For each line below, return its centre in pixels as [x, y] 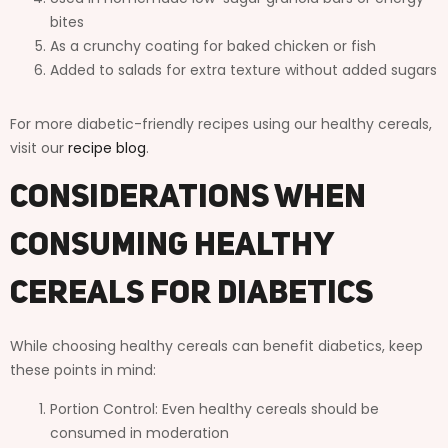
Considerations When [188, 198]
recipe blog [107, 147]
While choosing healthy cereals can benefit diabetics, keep [216, 345]
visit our [39, 147]
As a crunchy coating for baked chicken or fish [213, 45]
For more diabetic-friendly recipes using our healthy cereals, [221, 123]
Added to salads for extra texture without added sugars [243, 69]
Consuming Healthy [171, 246]
